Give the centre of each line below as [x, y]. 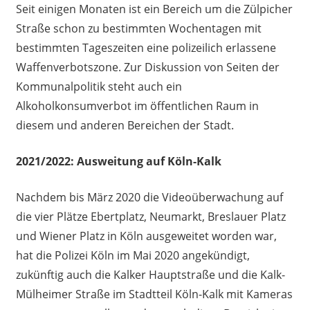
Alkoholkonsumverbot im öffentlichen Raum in [137, 106]
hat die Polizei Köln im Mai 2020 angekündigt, [133, 255]
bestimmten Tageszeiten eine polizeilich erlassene [146, 47]
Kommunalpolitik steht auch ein [99, 86]
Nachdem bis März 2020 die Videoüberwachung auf [149, 197]
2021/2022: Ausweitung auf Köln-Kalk [118, 161]
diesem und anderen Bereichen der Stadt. [125, 125]
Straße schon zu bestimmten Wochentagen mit [138, 28]
